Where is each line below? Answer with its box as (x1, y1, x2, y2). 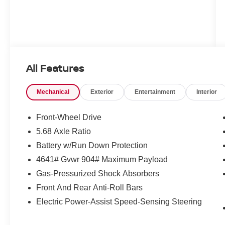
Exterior (90, 88, 114, 96)
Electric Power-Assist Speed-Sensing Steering (36, 197, 202, 206)
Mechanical (37, 88, 70, 96)
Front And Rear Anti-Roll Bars (36, 183, 143, 192)
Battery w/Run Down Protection (36, 141, 148, 150)
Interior (196, 88, 217, 96)
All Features (26, 61, 84, 75)
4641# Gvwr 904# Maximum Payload (36, 155, 168, 164)
